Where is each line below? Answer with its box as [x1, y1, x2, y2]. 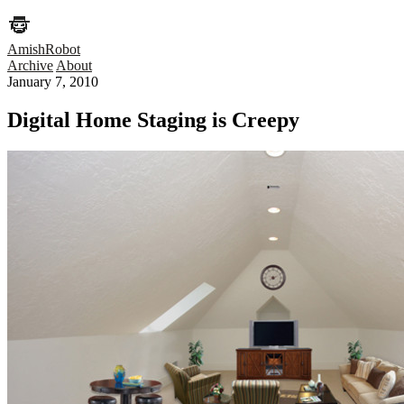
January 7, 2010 [7, 74, 98, 90]
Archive [7, 58, 53, 74]
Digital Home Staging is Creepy [7, 108, 299, 133]
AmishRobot [7, 41, 80, 58]
